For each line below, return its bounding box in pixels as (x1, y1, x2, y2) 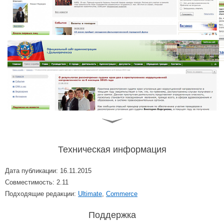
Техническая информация (57, 144, 166, 155)
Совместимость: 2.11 (5, 178, 68, 186)
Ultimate (78, 190, 102, 198)
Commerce (106, 190, 137, 198)
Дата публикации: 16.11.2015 (5, 167, 91, 175)
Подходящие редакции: (5, 190, 78, 198)
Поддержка (88, 210, 136, 220)
